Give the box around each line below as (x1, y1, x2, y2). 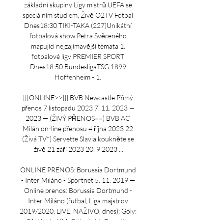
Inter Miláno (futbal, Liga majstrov (27, 196, 128, 205)
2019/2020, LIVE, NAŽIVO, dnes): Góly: (20, 207, 137, 215)
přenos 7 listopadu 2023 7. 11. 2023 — (21, 104, 135, 112)
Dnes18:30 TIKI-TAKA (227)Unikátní (24, 21, 132, 29)
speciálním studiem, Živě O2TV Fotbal (23, 11, 133, 19)
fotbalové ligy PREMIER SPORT (31, 52, 124, 60)
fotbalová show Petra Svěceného (29, 31, 127, 40)
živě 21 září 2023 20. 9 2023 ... (34, 145, 123, 153)
